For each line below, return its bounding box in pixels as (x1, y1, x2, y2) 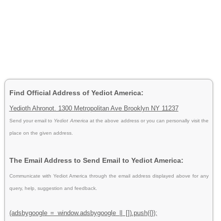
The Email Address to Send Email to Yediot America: (9, 156, 184, 164)
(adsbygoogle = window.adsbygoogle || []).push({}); (9, 209, 157, 217)
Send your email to (9, 117, 54, 123)
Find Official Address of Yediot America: (9, 88, 144, 97)
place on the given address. (9, 130, 73, 136)
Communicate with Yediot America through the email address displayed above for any (9, 173, 209, 179)
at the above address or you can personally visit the (89, 117, 209, 123)
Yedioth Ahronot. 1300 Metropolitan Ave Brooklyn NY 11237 (9, 104, 179, 112)
